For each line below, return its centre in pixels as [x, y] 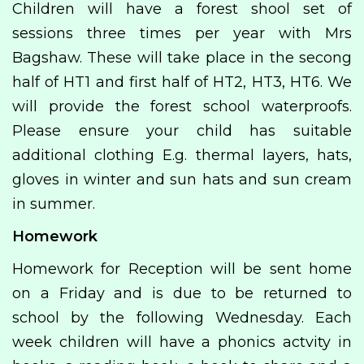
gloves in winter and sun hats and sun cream [182, 180]
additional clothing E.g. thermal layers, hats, [182, 155]
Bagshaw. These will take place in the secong [182, 58]
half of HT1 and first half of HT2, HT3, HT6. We [182, 82]
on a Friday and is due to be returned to [182, 293]
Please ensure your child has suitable [182, 131]
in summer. [54, 204]
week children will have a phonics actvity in [182, 342]
